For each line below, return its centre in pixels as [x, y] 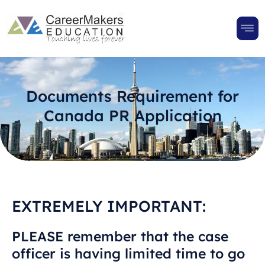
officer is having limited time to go [128, 254]
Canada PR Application [132, 116]
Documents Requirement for [132, 96]
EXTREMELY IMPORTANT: [109, 206]
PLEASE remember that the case [120, 237]
